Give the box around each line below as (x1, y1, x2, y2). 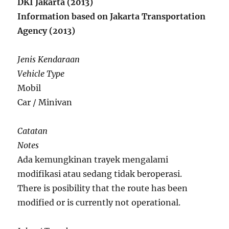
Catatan (17, 126, 48, 136)
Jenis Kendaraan (17, 54, 80, 64)
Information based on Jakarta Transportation (17, 11, 206, 21)
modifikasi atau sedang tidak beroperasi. (17, 169, 182, 179)
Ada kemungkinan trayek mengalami (17, 154, 169, 165)
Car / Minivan (17, 97, 73, 107)
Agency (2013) (17, 26, 76, 36)
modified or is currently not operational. (17, 197, 181, 208)
